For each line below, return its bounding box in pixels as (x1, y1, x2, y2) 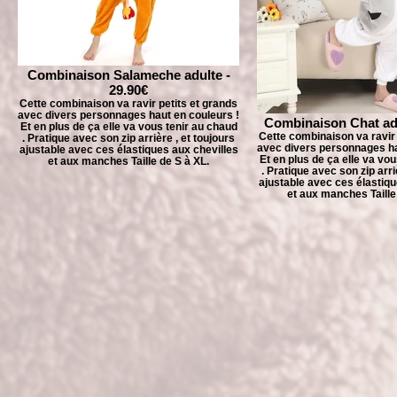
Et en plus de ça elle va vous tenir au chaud (19, 121, 237, 132)
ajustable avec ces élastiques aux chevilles (19, 144, 238, 155)
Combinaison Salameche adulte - (27, 67, 230, 82)
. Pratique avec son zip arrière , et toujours (22, 132, 235, 144)
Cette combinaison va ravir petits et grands (19, 97, 237, 109)
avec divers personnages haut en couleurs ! (18, 109, 239, 121)
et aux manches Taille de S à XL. (48, 155, 209, 167)
